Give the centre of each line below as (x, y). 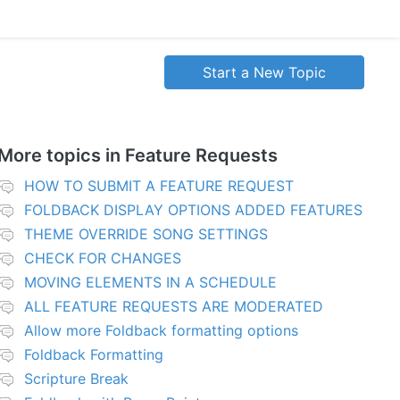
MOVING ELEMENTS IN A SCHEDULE (150, 283)
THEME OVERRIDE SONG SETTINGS (146, 234)
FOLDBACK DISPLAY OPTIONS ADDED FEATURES (193, 210)
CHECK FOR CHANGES (102, 258)
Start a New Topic (264, 72)
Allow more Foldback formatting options (161, 331)
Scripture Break (76, 379)
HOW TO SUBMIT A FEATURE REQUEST (158, 186)
